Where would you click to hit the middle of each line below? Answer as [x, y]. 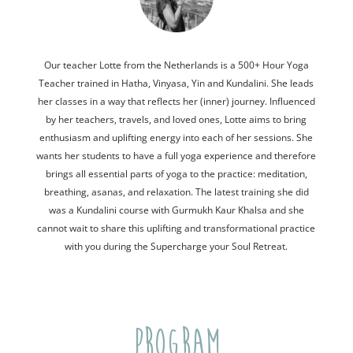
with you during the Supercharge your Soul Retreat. [176, 247]
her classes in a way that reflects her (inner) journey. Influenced [176, 102]
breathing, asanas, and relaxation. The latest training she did [176, 192]
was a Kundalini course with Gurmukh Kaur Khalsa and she [176, 210]
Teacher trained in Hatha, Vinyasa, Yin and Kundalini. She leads [176, 84]
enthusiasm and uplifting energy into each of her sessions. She [176, 138]
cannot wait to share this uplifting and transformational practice [176, 229]
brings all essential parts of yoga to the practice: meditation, [176, 174]
